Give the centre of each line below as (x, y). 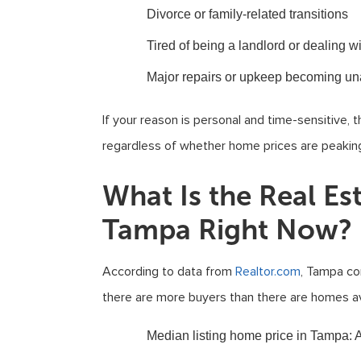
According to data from (167, 272)
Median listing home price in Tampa (248, 336)
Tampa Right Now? (227, 230)
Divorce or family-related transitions (247, 14)
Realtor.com (266, 272)
